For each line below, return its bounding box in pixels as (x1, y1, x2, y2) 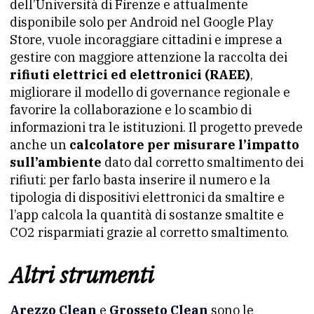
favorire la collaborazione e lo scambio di (10, 102, 252, 118)
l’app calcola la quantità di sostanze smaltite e (10, 207, 284, 224)
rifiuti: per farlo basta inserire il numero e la (10, 172, 271, 189)
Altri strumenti (10, 260, 154, 290)
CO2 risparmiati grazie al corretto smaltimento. (10, 224, 289, 241)
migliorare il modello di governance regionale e (10, 84, 290, 101)
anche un (10, 137, 69, 153)
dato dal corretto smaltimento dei (102, 154, 303, 171)
